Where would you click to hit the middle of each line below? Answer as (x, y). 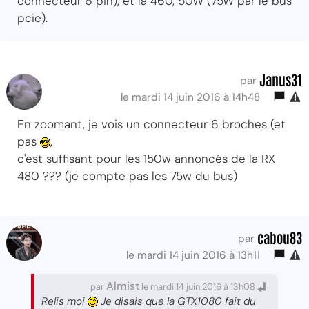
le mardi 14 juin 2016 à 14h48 (193, 97)
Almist (123, 286)
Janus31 (281, 79)
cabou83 (280, 237)
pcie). (32, 18)
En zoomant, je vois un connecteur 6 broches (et (151, 124)
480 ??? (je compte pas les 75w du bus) (127, 176)
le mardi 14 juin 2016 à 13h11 (196, 255)
